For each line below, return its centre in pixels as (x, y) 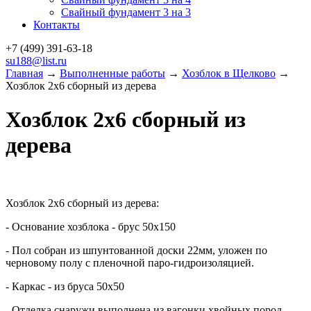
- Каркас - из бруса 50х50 (65, 286)
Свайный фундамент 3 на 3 (126, 12)
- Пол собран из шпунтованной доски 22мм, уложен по (136, 250)
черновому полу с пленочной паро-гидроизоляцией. (130, 262)
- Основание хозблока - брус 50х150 (91, 226)
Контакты (57, 25)
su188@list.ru (36, 61)
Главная (24, 73)
